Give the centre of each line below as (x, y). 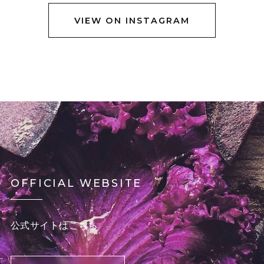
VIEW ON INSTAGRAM (132, 20)
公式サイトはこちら (54, 225)
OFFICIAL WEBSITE (76, 183)
